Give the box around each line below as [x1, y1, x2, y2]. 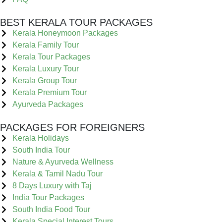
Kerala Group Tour [12, 76, 77, 85]
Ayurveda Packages [12, 100, 83, 109]
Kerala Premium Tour [12, 88, 87, 97]
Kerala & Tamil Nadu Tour [12, 169, 103, 178]
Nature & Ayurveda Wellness [12, 157, 113, 166]
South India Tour [12, 145, 70, 154]
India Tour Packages [12, 193, 84, 202]
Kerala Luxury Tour [12, 64, 79, 73]
